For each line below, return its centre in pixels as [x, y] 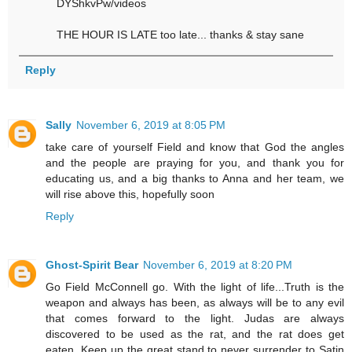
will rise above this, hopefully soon [130, 194]
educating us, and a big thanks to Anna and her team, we [195, 178]
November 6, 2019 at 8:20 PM [218, 264]
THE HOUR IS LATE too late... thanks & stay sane [181, 34]
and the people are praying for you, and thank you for [195, 162]
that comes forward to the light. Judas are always [195, 318]
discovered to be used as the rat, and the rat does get [195, 334]
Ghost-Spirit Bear [92, 264]
